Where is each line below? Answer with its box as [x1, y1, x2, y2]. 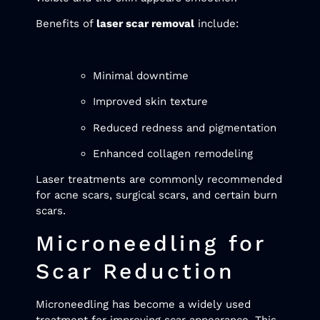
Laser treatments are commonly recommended [36, 173, 282, 186]
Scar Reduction [36, 258, 235, 284]
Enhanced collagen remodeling [93, 147, 253, 161]
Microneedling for [36, 230, 266, 256]
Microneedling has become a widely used [36, 297, 251, 311]
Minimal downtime [93, 69, 189, 82]
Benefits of [36, 17, 96, 31]
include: [194, 17, 239, 31]
